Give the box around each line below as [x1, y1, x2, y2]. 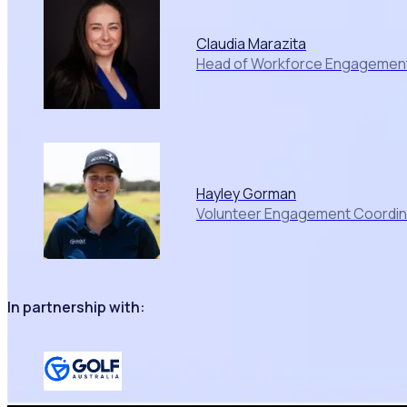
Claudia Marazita [196, 33, 306, 54]
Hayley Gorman [196, 183, 296, 203]
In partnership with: [7, 297, 145, 318]
